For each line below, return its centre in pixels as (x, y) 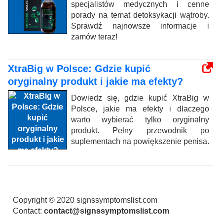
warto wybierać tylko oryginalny (140, 119)
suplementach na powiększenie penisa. (140, 141)
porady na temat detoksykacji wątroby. (140, 15)
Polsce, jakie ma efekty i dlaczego (140, 109)
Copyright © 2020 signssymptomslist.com (85, 200)
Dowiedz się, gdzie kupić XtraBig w (140, 98)
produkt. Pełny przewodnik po (140, 130)
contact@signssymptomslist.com (107, 211)
